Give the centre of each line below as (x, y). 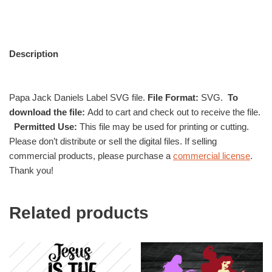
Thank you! (31, 170)
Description (34, 54)
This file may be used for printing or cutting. (163, 126)
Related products (79, 212)
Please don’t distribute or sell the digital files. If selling (113, 141)
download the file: (48, 112)
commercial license (212, 155)
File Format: (174, 97)
